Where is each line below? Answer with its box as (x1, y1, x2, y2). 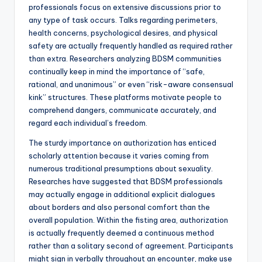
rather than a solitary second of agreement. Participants (29, 241, 233, 251)
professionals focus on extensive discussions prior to (29, 2, 221, 12)
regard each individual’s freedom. (29, 118, 147, 128)
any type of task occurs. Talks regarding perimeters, (29, 15, 218, 25)
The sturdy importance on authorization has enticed (29, 138, 216, 148)
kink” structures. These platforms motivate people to (29, 92, 222, 102)
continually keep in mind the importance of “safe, (29, 67, 205, 77)
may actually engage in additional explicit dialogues (29, 189, 215, 199)
